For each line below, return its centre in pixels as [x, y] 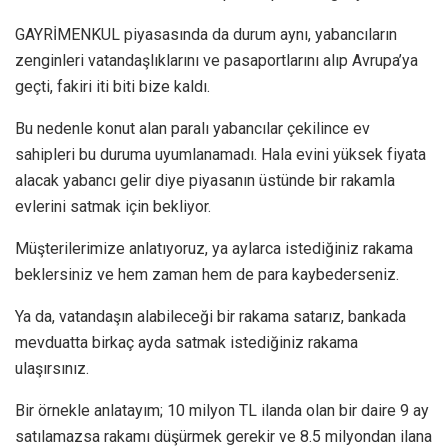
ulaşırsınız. [52, 368]
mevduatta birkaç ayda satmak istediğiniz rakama [186, 342]
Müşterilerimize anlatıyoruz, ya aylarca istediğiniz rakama [214, 248]
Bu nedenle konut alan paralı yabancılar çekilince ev [192, 128]
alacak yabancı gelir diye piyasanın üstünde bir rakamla [205, 180]
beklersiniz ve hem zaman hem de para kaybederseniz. [207, 274]
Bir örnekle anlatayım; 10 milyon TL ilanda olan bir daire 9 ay [222, 410]
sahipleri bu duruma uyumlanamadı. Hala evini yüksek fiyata [220, 154]
